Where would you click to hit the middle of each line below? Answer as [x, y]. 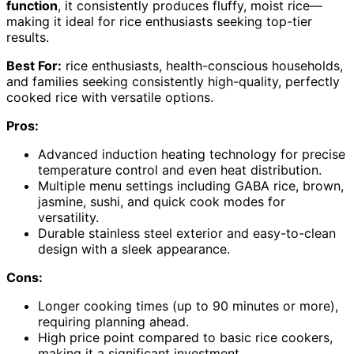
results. [28, 37]
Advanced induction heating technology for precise [192, 154]
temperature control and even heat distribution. [180, 169]
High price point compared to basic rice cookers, [185, 337]
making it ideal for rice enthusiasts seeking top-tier [159, 21]
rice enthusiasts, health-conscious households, [202, 65]
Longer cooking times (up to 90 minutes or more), [188, 305]
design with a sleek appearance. [134, 249]
